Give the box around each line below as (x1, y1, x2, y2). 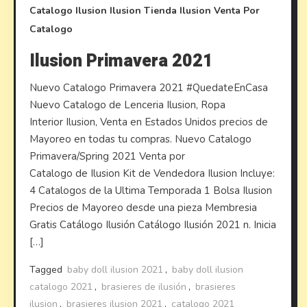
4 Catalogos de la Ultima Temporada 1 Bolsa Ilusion (29, 183, 273, 197)
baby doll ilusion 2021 (67, 262, 164, 276)
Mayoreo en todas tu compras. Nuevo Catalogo (29, 132, 252, 146)
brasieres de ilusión (101, 280, 187, 293)
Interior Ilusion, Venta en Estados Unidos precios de (29, 114, 269, 129)
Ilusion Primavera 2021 (29, 48, 214, 74)
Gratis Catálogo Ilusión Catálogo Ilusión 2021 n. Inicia (29, 217, 277, 232)
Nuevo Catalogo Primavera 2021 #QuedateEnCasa (29, 80, 269, 95)
